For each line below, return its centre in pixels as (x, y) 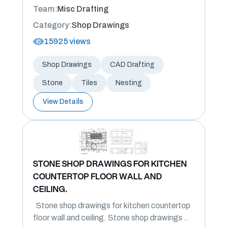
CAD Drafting (132, 65)
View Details (63, 102)
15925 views (67, 41)
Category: (52, 25)
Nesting (128, 83)
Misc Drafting (83, 9)
